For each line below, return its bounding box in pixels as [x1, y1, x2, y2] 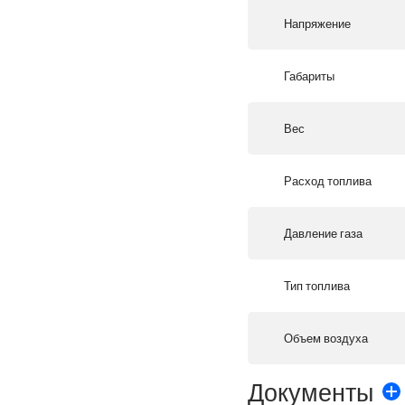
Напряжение [284, 16, 351, 32]
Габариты [284, 69, 334, 84]
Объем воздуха [284, 331, 368, 346]
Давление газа [284, 226, 363, 241]
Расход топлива [284, 174, 372, 189]
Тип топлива [284, 278, 350, 294]
